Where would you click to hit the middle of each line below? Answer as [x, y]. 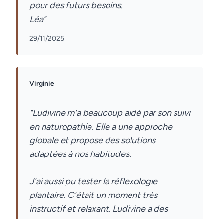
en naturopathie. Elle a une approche [101, 127]
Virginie [42, 83]
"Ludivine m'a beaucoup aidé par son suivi [110, 113]
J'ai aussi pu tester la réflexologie [93, 181]
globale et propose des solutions [92, 140]
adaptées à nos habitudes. [80, 154]
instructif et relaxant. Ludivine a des [99, 209]
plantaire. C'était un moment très [93, 195]
